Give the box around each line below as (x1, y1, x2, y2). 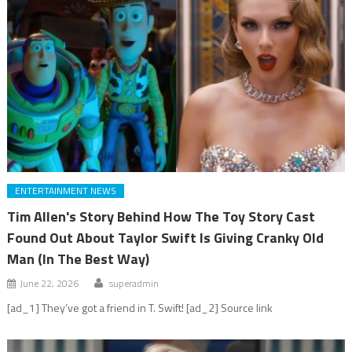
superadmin (109, 276, 159, 291)
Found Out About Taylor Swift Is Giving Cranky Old (7, 227, 324, 249)
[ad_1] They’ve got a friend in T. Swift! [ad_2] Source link (7, 299, 273, 317)
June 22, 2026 (20, 276, 79, 291)
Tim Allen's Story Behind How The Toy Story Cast (7, 206, 316, 228)
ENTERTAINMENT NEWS (15, 183, 117, 199)
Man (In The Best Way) (7, 248, 150, 270)
